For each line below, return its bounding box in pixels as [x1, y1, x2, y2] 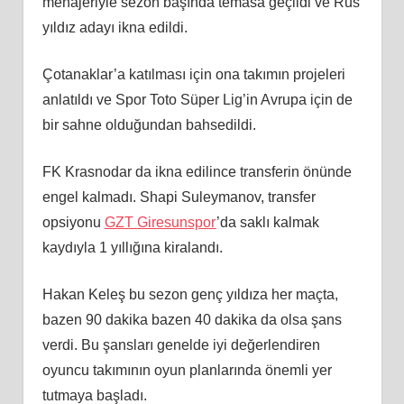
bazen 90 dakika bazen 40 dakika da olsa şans [41, 311, 342, 327]
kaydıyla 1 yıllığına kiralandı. [41, 239, 223, 255]
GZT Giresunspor [104, 214, 216, 230]
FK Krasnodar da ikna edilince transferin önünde [41, 163, 352, 179]
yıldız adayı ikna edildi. [41, 19, 188, 35]
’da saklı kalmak [216, 214, 319, 230]
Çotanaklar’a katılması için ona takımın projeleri [41, 66, 345, 82]
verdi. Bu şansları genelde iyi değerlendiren [41, 336, 320, 353]
